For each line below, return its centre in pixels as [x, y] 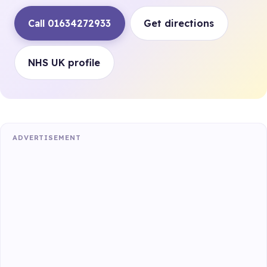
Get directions [179, 23]
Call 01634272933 [70, 23]
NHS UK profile [64, 63]
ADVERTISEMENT [47, 138]
